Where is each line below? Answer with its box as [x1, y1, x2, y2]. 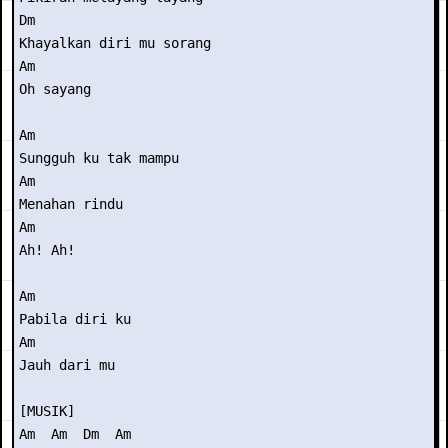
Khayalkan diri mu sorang [19, 35, 211, 51]
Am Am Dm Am [19, 426, 131, 442]
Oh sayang [19, 81, 91, 97]
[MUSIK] [19, 403, 75, 419]
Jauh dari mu [19, 357, 115, 373]
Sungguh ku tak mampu [19, 150, 179, 166]
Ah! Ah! [19, 242, 75, 258]
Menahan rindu [19, 196, 123, 212]
